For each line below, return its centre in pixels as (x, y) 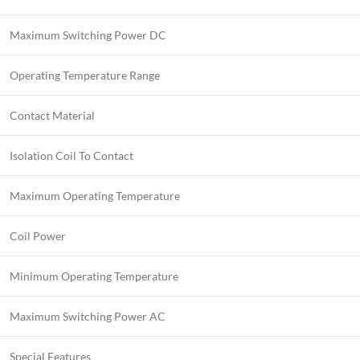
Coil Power (38, 236)
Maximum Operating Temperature (95, 196)
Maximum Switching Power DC (88, 35)
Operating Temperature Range (85, 75)
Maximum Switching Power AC (88, 316)
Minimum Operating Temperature (94, 276)
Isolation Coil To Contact (72, 155)
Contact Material (52, 115)
